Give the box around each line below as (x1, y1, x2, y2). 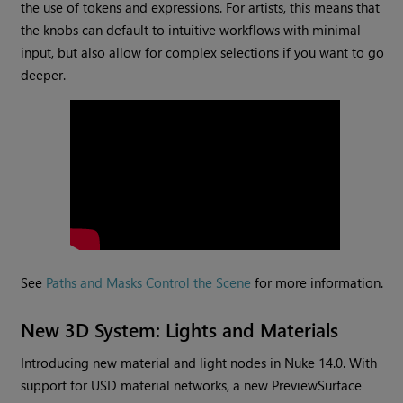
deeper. (21, 66, 67, 85)
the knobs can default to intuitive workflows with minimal (21, 21, 362, 40)
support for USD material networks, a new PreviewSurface (21, 376, 363, 395)
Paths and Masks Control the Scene (46, 273, 252, 292)
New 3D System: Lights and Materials (21, 316, 339, 344)
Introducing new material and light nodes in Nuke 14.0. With (21, 354, 378, 372)
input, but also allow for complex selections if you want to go (21, 43, 385, 62)
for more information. (251, 273, 384, 292)
